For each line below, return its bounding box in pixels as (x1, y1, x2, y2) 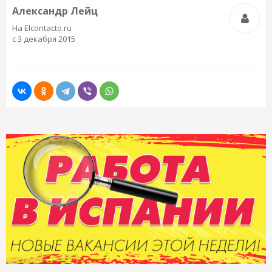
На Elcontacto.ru (12, 22, 72, 33)
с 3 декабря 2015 (12, 33, 75, 44)
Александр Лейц (12, 4, 98, 18)
